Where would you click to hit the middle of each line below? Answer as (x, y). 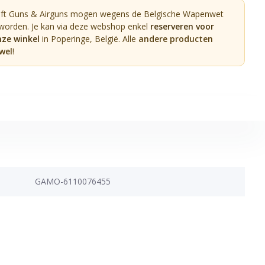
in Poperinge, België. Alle (89, 38)
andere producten (176, 38)
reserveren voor (182, 26)
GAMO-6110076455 (72, 181)
